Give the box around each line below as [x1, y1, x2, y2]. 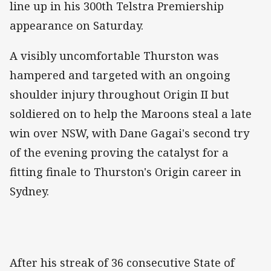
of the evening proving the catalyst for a [10, 145, 229, 160]
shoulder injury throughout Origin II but [10, 87, 229, 102]
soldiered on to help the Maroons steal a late [10, 106, 252, 122]
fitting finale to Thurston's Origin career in [10, 165, 241, 180]
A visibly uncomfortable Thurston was [10, 48, 219, 64]
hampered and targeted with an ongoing [10, 68, 230, 83]
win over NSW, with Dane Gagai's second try [10, 126, 249, 141]
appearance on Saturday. [10, 18, 143, 33]
